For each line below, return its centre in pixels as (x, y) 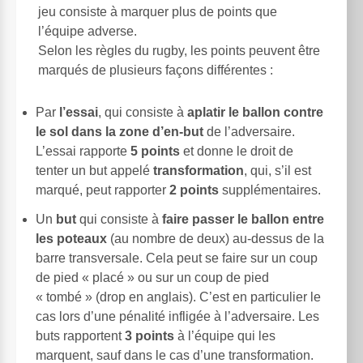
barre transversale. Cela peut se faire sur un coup (177, 258)
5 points (155, 151)
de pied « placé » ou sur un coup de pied (152, 277)
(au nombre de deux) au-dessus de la (216, 238)
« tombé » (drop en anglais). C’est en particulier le (178, 297)
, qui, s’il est (278, 170)
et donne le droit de (237, 151)
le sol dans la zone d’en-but (120, 131)
